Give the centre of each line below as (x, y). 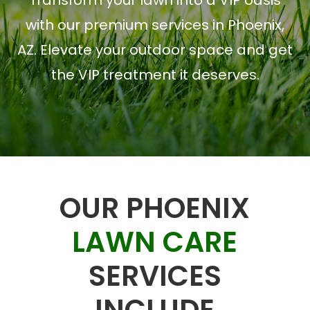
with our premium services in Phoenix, (155, 25)
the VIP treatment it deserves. (155, 75)
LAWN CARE (155, 242)
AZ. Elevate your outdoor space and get (155, 50)
